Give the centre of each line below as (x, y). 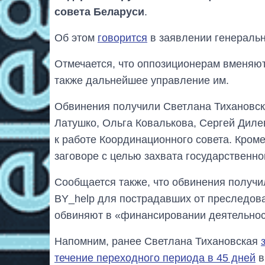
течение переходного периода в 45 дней (155, 258)
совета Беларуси (99, 12)
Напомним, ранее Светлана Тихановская (158, 241)
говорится (122, 38)
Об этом (76, 38)
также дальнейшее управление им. (142, 80)
